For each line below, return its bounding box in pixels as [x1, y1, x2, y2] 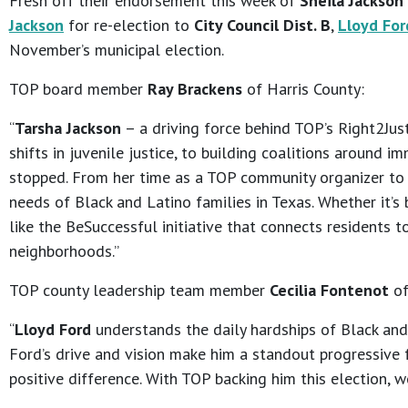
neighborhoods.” [9, 240, 119, 262]
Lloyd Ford [15, 319, 91, 341]
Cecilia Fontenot [270, 280, 389, 301]
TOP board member [9, 78, 148, 100]
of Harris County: [242, 78, 364, 100]
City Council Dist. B [194, 15, 331, 36]
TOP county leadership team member [9, 280, 270, 301]
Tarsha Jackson [15, 117, 121, 139]
